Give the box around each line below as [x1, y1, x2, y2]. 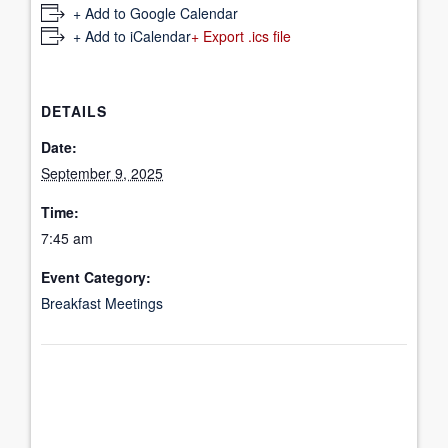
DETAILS [41, 100, 108, 121]
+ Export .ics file [191, 25, 292, 46]
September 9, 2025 [41, 162, 164, 183]
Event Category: [41, 266, 152, 287]
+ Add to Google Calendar [73, 2, 239, 23]
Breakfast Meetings [41, 292, 164, 313]
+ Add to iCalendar [73, 25, 192, 46]
